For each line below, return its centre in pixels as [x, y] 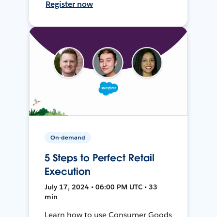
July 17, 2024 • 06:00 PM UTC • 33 [101, 187]
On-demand [68, 137]
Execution [68, 171]
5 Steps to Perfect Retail [100, 158]
